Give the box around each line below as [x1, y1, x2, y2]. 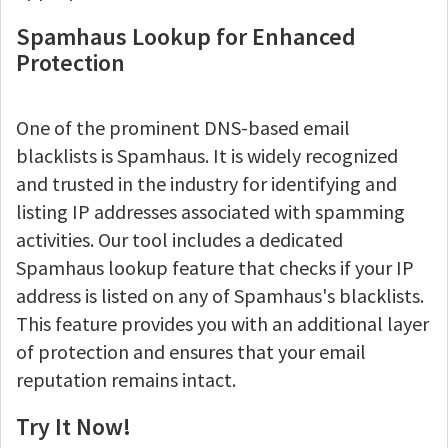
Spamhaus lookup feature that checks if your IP [16, 255, 414, 280]
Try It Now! [16, 411, 131, 442]
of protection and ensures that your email [16, 339, 366, 364]
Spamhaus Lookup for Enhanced [16, 21, 356, 52]
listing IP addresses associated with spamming [16, 199, 405, 224]
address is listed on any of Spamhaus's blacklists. [16, 283, 424, 308]
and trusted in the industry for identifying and [16, 171, 397, 196]
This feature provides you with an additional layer [16, 311, 429, 336]
